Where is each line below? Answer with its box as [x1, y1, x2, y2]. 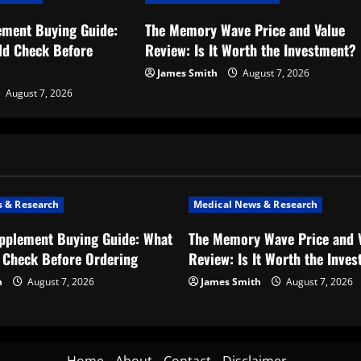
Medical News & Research [193, 197, 318, 211]
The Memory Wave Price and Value [145, 19, 346, 40]
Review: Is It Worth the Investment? [145, 39, 357, 60]
